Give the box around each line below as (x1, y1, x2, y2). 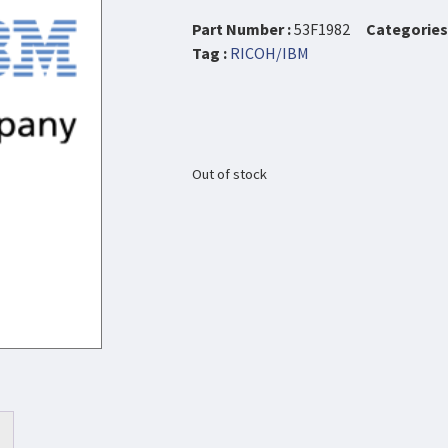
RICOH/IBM (230, 43, 309, 64)
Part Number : (192, 19, 294, 40)
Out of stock (192, 164, 267, 183)
